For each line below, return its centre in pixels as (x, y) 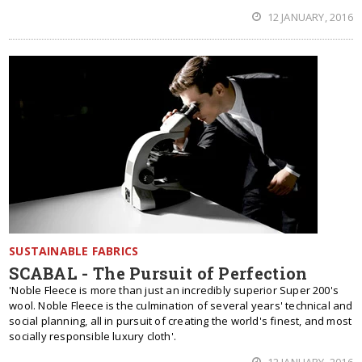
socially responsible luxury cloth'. (93, 336)
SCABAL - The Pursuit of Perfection (158, 273)
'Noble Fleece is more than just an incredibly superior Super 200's (174, 290)
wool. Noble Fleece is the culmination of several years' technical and (181, 305)
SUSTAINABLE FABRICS (74, 251)
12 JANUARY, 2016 (309, 17)
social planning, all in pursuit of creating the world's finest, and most (181, 321)
